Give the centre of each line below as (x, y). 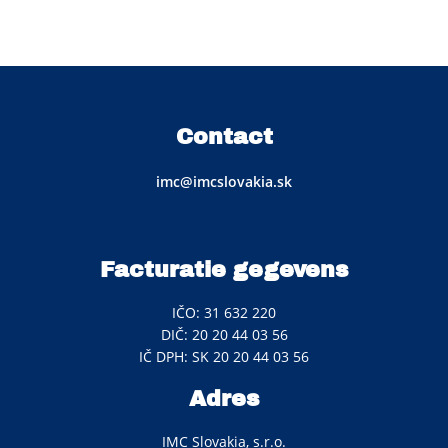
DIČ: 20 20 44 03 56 (224, 334)
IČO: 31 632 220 (224, 312)
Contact (224, 136)
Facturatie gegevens (224, 269)
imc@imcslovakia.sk (224, 181)
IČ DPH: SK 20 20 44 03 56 (224, 356)
